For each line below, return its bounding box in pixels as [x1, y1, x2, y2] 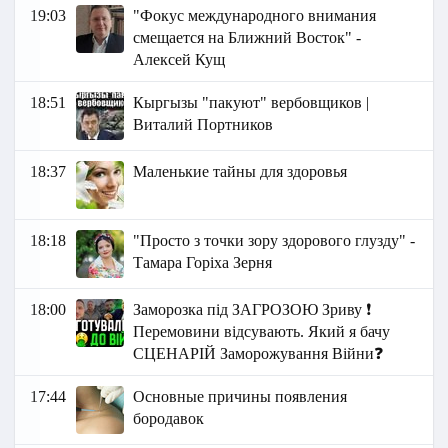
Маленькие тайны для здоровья [133, 163, 348, 181]
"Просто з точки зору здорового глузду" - [133, 232, 416, 250]
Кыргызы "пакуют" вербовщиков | [133, 94, 370, 112]
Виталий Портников [133, 116, 274, 134]
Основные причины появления [133, 388, 348, 406]
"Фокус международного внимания [133, 7, 377, 25]
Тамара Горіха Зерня [133, 254, 273, 272]
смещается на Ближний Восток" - [133, 29, 362, 47]
